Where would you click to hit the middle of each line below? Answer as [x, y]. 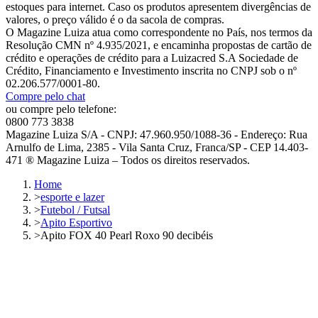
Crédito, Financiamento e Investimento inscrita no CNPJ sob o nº [151, 70]
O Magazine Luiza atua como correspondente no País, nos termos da [159, 32]
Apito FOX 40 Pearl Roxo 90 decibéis [127, 235]
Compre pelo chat [45, 96]
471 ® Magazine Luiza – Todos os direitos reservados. [128, 160]
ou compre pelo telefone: [61, 109]
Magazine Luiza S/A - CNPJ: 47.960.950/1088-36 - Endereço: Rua [157, 134]
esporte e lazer [72, 197]
